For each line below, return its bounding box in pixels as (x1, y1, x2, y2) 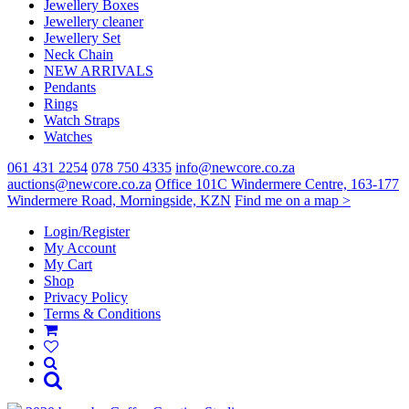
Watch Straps (44, 112, 120, 129)
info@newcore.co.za (175, 160, 295, 176)
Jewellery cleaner (44, 14, 143, 30)
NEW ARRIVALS (44, 63, 153, 79)
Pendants (44, 79, 96, 96)
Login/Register (44, 224, 130, 240)
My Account (44, 240, 116, 257)
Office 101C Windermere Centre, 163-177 (155, 176, 399, 193)
